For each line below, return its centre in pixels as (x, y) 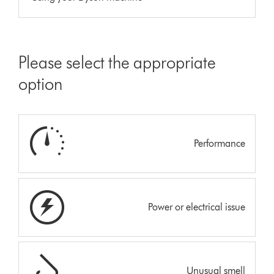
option (41, 83)
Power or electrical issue (196, 207)
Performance (219, 143)
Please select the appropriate (117, 62)
